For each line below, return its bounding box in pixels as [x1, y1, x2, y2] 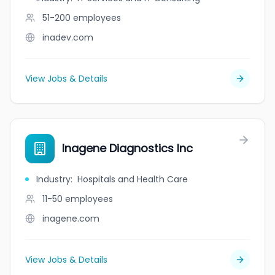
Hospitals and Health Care [77, 173, 188, 185]
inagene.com [42, 212, 99, 225]
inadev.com [42, 31, 93, 44]
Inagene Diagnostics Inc [62, 141, 193, 156]
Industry [36, 173, 71, 185]
